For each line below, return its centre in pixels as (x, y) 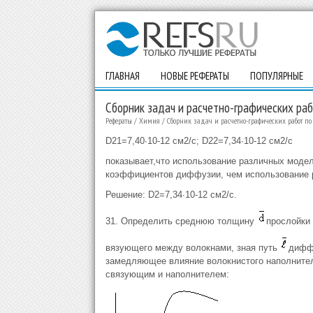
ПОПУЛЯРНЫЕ (276, 76)
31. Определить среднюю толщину (181, 221)
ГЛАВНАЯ (122, 76)
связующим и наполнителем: (167, 274)
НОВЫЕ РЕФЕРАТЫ (195, 76)
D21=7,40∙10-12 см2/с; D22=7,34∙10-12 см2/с (199, 141)
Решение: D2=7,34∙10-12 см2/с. (171, 195)
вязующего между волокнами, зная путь (192, 248)
